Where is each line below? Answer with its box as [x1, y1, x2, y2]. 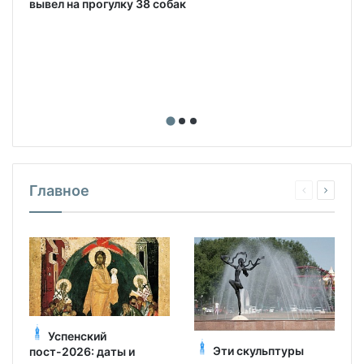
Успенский [48, 329, 106, 344]
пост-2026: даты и [29, 344, 135, 359]
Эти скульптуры [213, 343, 304, 357]
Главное [29, 181, 89, 199]
